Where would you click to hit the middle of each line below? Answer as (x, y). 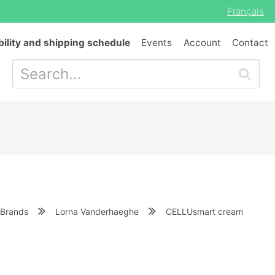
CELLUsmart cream (204, 211)
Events (157, 43)
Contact (250, 43)
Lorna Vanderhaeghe (97, 211)
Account (202, 43)
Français (246, 11)
